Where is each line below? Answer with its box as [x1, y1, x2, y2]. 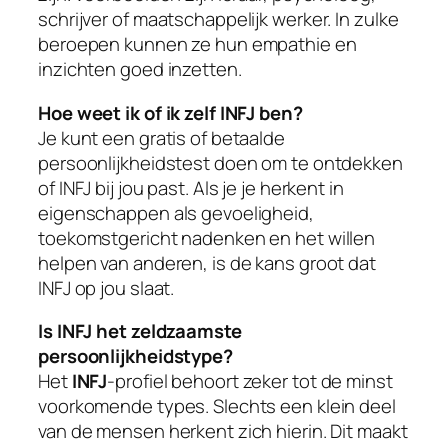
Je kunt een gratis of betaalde [38, 124, 285, 151]
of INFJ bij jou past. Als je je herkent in [38, 174, 344, 201]
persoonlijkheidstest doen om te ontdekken [38, 149, 403, 176]
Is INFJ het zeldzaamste [38, 318, 242, 345]
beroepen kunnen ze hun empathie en [38, 31, 357, 58]
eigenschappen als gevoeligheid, [38, 199, 314, 226]
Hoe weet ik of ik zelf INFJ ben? [38, 99, 303, 126]
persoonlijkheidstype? [38, 343, 233, 370]
